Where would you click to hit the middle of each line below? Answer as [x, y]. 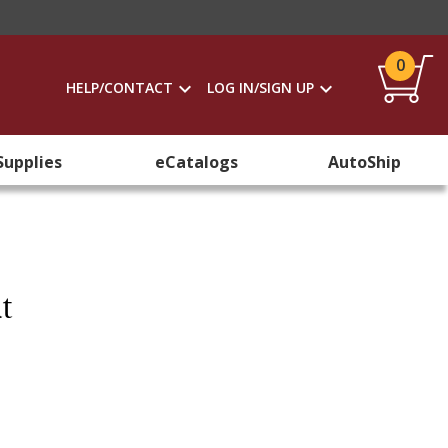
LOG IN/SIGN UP [260, 87]
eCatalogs [196, 162]
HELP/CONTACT [119, 87]
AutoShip [364, 162]
